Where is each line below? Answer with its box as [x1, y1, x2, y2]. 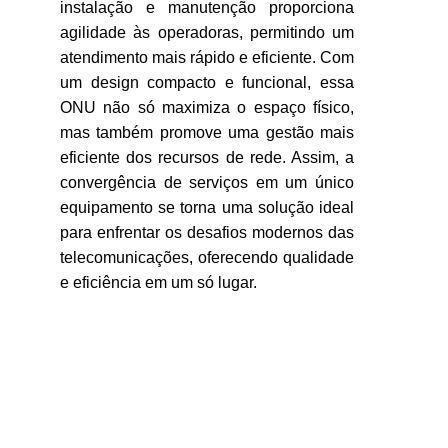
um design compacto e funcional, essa [60, 74, 354, 91]
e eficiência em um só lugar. [60, 274, 257, 291]
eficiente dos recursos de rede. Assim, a [60, 149, 354, 166]
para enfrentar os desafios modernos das [60, 224, 354, 241]
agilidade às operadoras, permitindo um [60, 24, 354, 41]
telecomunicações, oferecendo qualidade [60, 249, 354, 266]
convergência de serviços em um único [60, 174, 354, 191]
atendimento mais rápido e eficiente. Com [60, 49, 354, 66]
